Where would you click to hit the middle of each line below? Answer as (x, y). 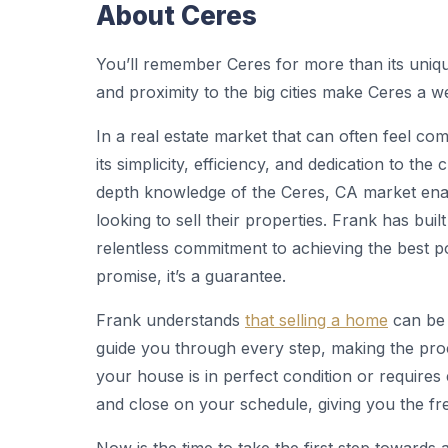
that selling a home (316, 320)
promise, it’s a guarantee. (191, 276)
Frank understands (170, 320)
